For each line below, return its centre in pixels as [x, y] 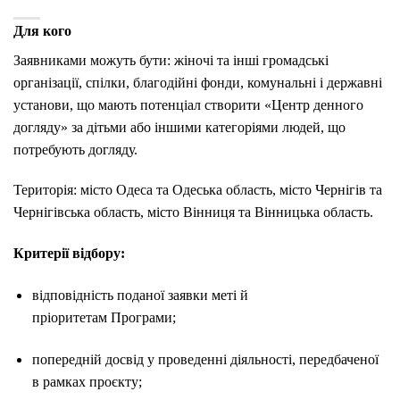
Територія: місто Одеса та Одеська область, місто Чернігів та [198, 190]
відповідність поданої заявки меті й [140, 296]
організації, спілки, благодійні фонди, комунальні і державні [198, 82]
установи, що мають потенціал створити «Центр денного [188, 104]
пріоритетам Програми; [104, 318]
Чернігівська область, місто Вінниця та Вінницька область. [193, 212]
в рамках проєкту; [87, 381]
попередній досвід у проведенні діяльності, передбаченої [205, 359]
